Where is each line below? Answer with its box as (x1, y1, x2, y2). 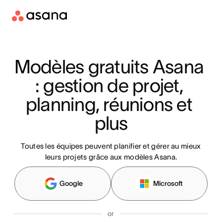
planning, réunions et (25, 94, 192, 115)
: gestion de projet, (35, 75, 183, 96)
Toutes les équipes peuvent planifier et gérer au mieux (21, 142, 201, 150)
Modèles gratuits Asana (14, 56, 204, 77)
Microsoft (153, 179, 183, 187)
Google (59, 179, 83, 187)
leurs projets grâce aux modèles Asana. (45, 153, 177, 161)
